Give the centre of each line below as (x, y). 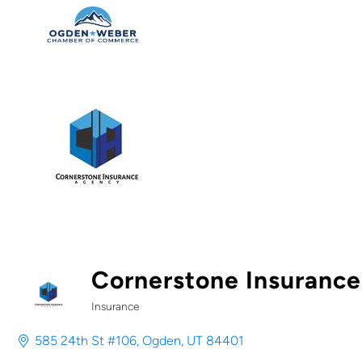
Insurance (115, 306)
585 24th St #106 (86, 341)
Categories (130, 318)
